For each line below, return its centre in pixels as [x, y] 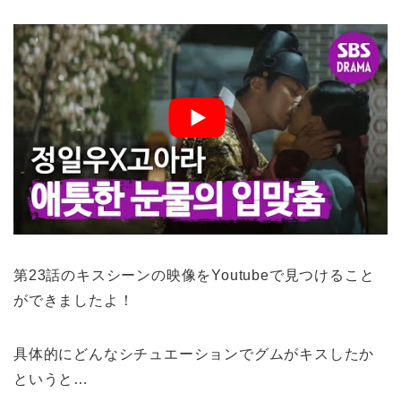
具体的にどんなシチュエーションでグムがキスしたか [194, 354]
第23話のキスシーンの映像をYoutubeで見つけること [194, 276]
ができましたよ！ [74, 301]
